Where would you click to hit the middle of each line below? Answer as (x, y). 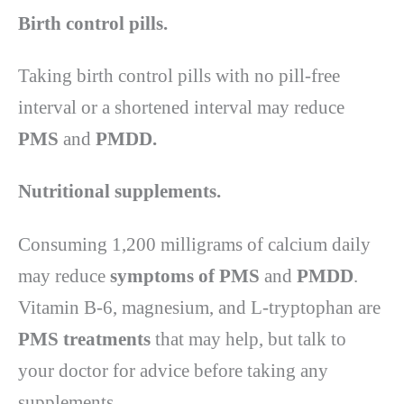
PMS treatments (84, 339)
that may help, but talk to (248, 339)
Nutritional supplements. (119, 192)
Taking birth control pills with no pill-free (179, 76)
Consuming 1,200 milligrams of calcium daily (194, 244)
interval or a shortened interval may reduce (181, 108)
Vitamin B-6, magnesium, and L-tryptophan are (199, 307)
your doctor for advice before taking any (173, 370)
